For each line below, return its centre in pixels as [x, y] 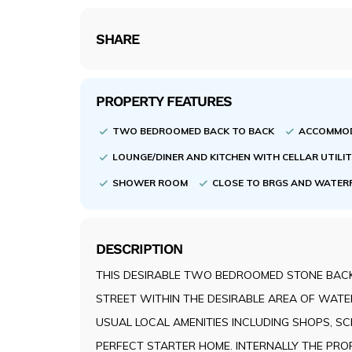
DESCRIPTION [139, 248]
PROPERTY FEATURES [164, 101]
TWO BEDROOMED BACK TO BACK [194, 130]
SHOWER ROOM [151, 182]
